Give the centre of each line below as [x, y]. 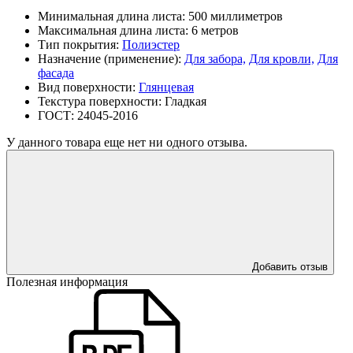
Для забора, [215, 59]
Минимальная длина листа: [113, 17]
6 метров [215, 31]
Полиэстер [151, 45]
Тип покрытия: [80, 45]
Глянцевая [166, 87]
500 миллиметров [236, 17]
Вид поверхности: [88, 87]
